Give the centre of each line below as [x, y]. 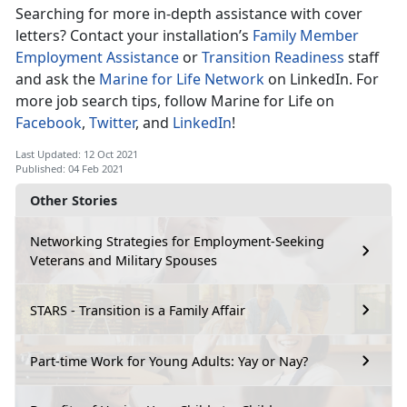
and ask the [57, 79]
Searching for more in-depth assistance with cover [189, 14]
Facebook [49, 123]
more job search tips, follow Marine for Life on [175, 101]
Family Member [306, 36]
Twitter [112, 123]
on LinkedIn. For [322, 79]
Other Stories [74, 201]
